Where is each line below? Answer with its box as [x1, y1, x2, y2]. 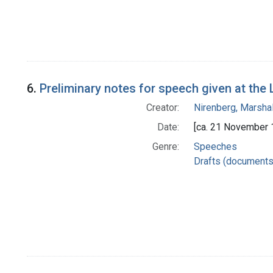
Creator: [146, 101, 179, 113]
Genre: [152, 140, 179, 152]
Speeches [193, 140, 237, 152]
